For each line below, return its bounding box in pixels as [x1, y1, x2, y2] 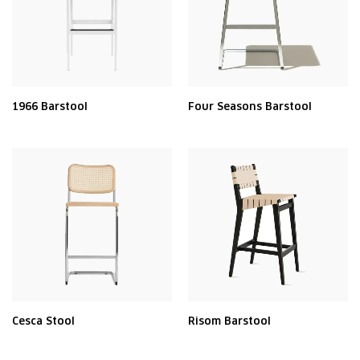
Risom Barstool [188, 314, 271, 328]
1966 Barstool [12, 100, 88, 113]
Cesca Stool [12, 314, 75, 328]
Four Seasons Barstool [188, 100, 312, 113]
